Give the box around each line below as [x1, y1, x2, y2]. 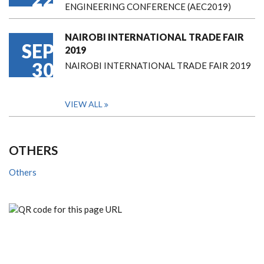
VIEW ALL [65, 99, 103, 110]
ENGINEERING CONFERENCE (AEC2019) [65, 1, 231, 12]
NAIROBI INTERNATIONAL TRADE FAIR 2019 [65, 60, 251, 71]
